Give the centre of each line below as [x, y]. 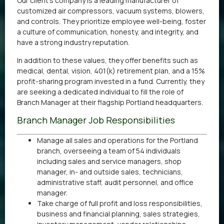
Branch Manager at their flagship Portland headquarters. [110, 102]
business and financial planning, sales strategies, [118, 214]
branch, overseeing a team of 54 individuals [109, 151]
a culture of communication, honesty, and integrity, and [108, 32]
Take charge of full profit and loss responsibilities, [120, 203]
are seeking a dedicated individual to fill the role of [100, 91]
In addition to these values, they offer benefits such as [107, 60]
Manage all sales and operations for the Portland [117, 140]
